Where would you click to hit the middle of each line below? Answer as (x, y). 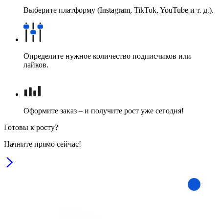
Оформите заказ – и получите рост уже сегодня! (104, 110)
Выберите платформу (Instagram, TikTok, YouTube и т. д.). (119, 10)
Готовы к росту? (31, 127)
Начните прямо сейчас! (43, 144)
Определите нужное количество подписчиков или (107, 56)
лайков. (36, 65)
